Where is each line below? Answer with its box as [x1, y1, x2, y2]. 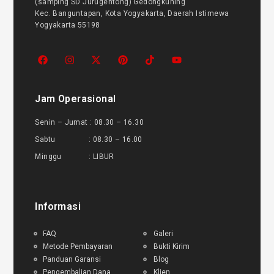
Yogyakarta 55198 [35, 21, 100, 30]
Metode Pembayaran [42, 242, 113, 251]
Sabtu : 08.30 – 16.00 [35, 135, 143, 144]
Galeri [153, 229, 173, 238]
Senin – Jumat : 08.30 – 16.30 [35, 117, 144, 127]
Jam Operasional [35, 92, 116, 105]
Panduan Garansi [42, 254, 101, 264]
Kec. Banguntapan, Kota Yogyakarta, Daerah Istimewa [35, 9, 229, 18]
